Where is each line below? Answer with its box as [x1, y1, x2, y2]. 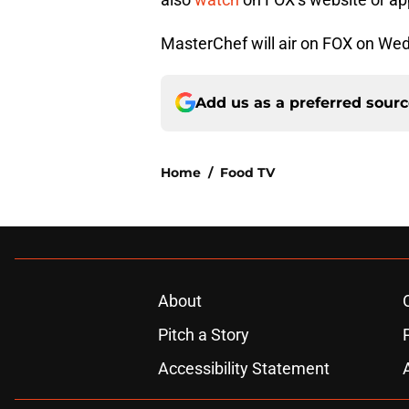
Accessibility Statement [157, 358, 330, 378]
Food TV [220, 163, 275, 181]
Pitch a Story [157, 324, 249, 344]
